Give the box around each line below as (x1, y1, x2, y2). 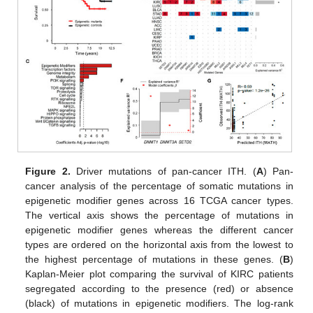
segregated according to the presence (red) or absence (25, 282, 293, 294)
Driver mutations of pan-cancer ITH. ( (70, 165, 256, 177)
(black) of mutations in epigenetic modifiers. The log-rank (25, 297, 293, 309)
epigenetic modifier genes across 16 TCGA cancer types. (25, 194, 293, 206)
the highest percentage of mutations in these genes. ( (25, 253, 283, 265)
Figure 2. (25, 165, 71, 177)
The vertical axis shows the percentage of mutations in (25, 209, 293, 221)
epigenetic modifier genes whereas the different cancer (25, 224, 293, 235)
